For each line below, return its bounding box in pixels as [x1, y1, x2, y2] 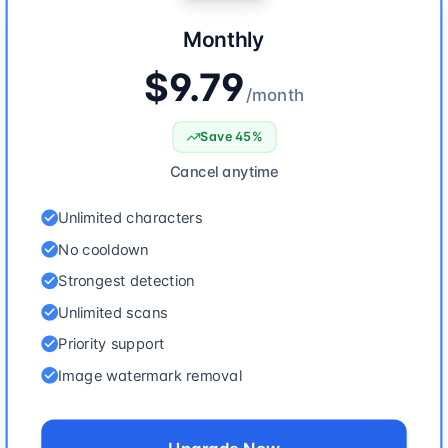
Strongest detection [58, 271, 195, 290]
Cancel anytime [169, 162, 279, 180]
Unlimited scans [58, 302, 168, 321]
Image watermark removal [58, 365, 242, 384]
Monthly [183, 26, 265, 52]
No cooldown [58, 239, 149, 258]
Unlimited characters [58, 208, 202, 227]
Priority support [58, 334, 165, 353]
